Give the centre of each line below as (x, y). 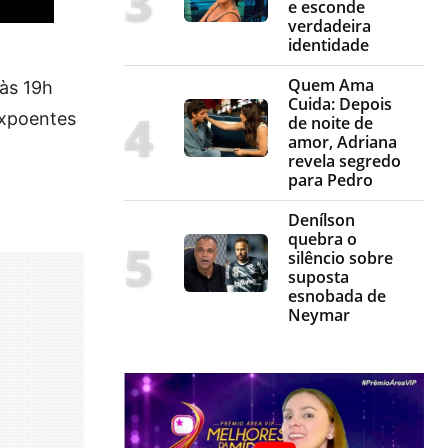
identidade (328, 44)
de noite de (330, 122)
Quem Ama (331, 84)
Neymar (319, 314)
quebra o (322, 238)
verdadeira (329, 25)
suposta (318, 276)
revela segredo (344, 160)
